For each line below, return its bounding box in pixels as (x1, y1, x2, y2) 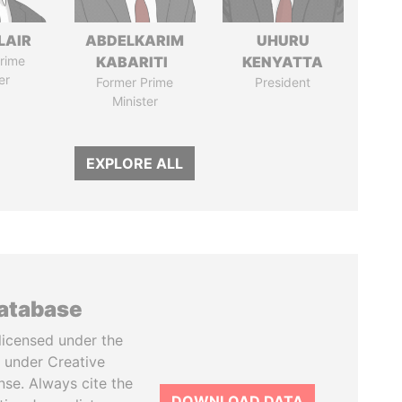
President (255, 74, 311, 90)
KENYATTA (242, 53, 324, 71)
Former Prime (96, 74, 174, 90)
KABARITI (96, 53, 174, 71)
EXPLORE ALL (86, 154, 184, 172)
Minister (111, 93, 158, 109)
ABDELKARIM (85, 31, 185, 49)
